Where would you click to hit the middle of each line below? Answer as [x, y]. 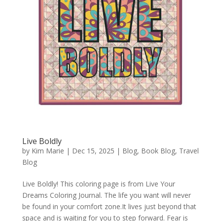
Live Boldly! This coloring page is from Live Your [98, 184]
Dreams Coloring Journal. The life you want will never [106, 195]
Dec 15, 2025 [93, 150]
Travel [189, 150]
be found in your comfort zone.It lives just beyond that [109, 206]
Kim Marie [48, 150]
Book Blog [158, 150]
